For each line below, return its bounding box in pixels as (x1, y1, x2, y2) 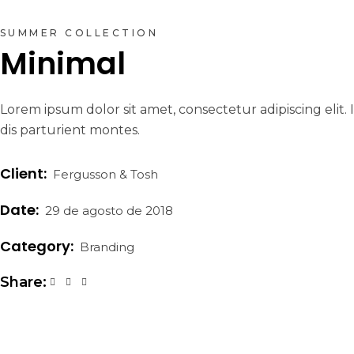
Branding (80, 239, 134, 254)
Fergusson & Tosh (53, 167, 158, 182)
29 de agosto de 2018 (45, 203, 173, 218)
